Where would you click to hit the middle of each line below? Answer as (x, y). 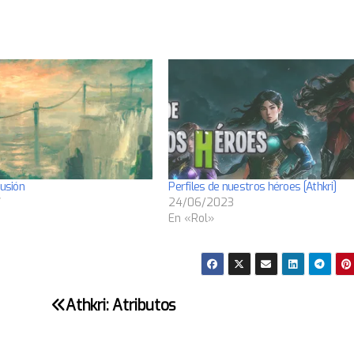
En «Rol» (192, 219)
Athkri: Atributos (121, 306)
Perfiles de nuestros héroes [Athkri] (252, 187)
